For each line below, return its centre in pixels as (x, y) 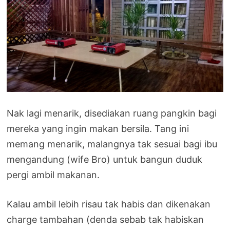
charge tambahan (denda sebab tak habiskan (106, 220)
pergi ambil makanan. (53, 175)
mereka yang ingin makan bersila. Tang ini (98, 129)
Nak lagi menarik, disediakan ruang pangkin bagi (112, 113)
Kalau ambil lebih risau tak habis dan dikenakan (109, 204)
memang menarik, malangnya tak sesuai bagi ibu (112, 144)
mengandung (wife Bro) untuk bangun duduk (105, 160)
